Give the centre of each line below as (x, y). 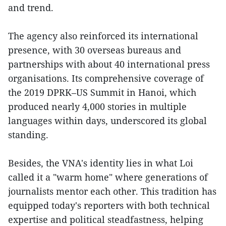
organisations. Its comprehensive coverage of (106, 78)
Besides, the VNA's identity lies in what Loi (101, 163)
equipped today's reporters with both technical (109, 205)
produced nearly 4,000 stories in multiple (97, 106)
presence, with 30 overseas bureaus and (95, 50)
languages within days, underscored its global (107, 120)
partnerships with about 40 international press (109, 64)
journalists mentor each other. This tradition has (112, 191)
